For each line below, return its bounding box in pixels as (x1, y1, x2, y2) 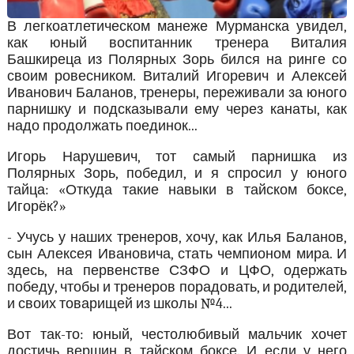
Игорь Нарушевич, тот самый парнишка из (6, 149, 348, 166)
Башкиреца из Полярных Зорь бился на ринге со (6, 51, 348, 69)
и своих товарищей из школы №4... (6, 296, 232, 313)
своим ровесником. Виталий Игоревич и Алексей (6, 68, 348, 85)
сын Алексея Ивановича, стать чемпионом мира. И (6, 246, 348, 263)
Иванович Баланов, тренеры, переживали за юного (6, 85, 348, 102)
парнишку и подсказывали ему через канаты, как (6, 101, 348, 119)
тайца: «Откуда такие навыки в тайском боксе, (6, 182, 348, 199)
